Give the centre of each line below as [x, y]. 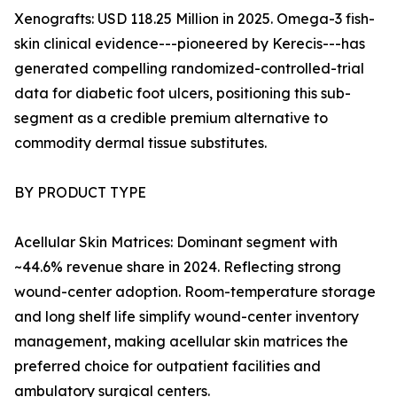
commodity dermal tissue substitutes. [140, 143]
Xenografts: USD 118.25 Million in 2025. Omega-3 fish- [195, 19]
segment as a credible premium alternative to [171, 118]
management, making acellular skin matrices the [181, 342]
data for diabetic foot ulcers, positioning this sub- [183, 93]
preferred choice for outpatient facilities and [167, 366]
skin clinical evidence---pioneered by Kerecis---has [190, 44]
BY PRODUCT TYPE [80, 193]
